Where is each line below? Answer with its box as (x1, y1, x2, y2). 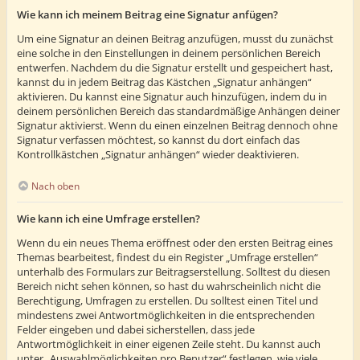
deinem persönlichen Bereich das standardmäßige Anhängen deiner (17, 104, 340, 119)
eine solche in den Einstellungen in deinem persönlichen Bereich (17, 46, 321, 61)
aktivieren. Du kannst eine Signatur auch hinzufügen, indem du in (17, 89, 327, 104)
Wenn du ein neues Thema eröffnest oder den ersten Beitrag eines (17, 235, 333, 251)
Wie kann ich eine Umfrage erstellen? (17, 211, 200, 227)
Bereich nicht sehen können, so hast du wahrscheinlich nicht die (17, 279, 321, 294)
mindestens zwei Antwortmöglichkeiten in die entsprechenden (17, 308, 315, 323)
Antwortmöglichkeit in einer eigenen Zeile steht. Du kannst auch (17, 337, 321, 352)
